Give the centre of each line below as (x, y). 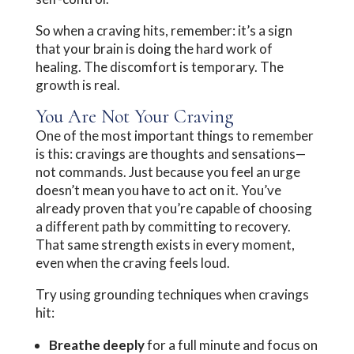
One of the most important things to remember (174, 135)
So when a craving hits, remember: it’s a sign (164, 30)
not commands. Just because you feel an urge (168, 171)
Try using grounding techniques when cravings (172, 294)
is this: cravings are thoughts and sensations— (170, 153)
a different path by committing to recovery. (163, 226)
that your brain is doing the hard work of (154, 48)
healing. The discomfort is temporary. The (159, 66)
